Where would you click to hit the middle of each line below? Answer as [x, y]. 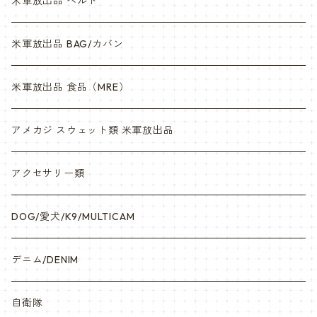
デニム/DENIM [45, 260]
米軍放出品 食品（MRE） [70, 87]
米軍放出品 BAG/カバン [68, 44]
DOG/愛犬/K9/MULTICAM [73, 217]
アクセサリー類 [48, 173]
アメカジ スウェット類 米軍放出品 [93, 130]
